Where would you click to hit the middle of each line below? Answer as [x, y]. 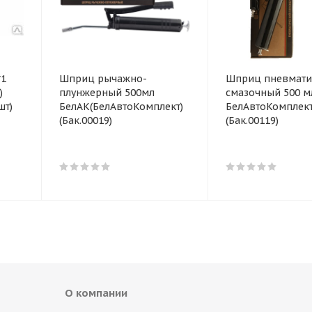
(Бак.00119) [252, 121]
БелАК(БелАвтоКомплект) [121, 107]
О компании [96, 293]
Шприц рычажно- [103, 79]
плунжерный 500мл [107, 93]
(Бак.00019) [86, 121]
